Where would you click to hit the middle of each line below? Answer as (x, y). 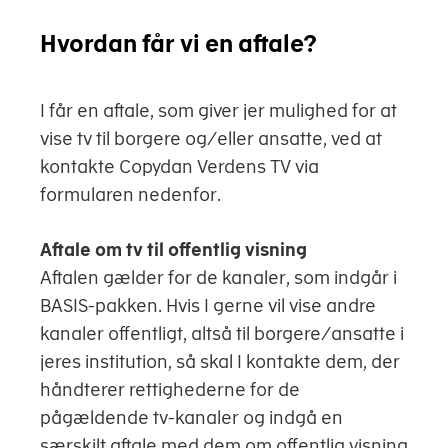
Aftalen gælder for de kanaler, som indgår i (218, 278)
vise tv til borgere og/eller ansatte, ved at (211, 139)
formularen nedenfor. (130, 195)
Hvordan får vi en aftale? (178, 43)
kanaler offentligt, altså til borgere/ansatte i (222, 334)
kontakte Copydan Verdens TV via (179, 167)
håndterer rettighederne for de (170, 390)
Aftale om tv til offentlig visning (173, 250)
